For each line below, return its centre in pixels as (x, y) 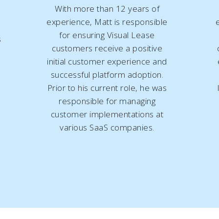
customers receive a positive (107, 48)
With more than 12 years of (107, 8)
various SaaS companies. (107, 127)
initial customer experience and (107, 61)
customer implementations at (107, 114)
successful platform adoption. (107, 74)
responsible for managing (107, 101)
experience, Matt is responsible (107, 22)
